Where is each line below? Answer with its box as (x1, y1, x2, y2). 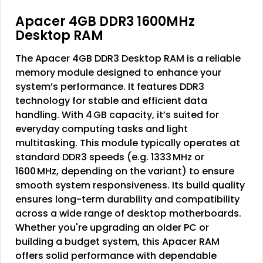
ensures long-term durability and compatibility (15, 192, 240, 206)
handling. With (15, 107, 86, 122)
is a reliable (184, 51, 241, 65)
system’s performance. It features (15, 79, 180, 93)
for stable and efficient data (70, 93, 207, 107)
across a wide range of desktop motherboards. (15, 206, 241, 220)
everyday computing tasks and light (15, 122, 188, 136)
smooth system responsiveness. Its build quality (15, 178, 245, 192)
